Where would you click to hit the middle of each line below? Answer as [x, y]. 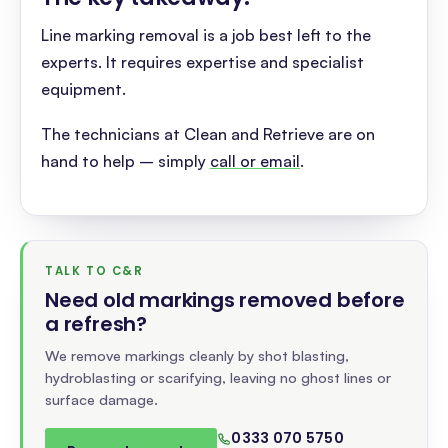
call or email [255, 161]
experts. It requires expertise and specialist [202, 62]
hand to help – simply [125, 161]
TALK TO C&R [94, 271]
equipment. [85, 89]
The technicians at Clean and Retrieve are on [208, 134]
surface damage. [101, 399]
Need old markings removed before [225, 300]
